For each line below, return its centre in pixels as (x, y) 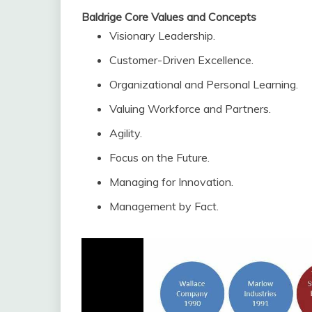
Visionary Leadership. (162, 36)
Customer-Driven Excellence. (181, 60)
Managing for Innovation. (171, 182)
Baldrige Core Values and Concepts (169, 17)
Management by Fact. (164, 206)
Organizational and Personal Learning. (204, 84)
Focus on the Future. (159, 157)
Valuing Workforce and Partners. (190, 109)
